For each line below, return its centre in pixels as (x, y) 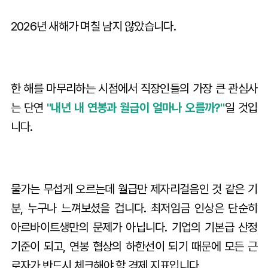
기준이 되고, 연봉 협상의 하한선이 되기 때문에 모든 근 (134, 246)
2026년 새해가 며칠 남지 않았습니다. (93, 26)
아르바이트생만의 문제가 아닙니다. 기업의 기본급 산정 (134, 227)
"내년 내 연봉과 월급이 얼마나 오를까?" (135, 107)
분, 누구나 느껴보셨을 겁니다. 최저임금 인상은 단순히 (134, 208)
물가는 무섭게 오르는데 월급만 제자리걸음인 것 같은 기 (134, 189)
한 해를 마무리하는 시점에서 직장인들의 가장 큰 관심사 (134, 88)
